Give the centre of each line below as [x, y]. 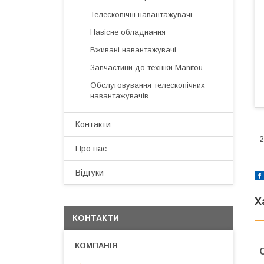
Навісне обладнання [128, 32]
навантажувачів [119, 96]
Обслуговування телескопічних [148, 85]
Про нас [91, 148]
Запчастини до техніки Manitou [146, 67]
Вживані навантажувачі [133, 50]
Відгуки [90, 173]
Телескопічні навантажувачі [141, 14]
